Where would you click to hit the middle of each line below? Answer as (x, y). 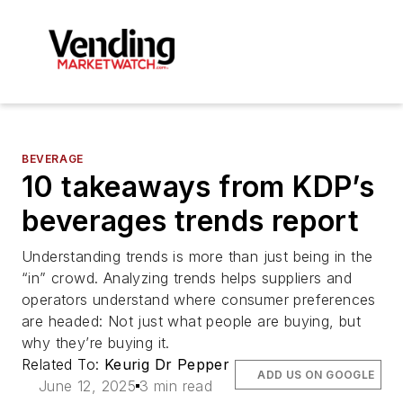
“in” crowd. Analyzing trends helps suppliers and (187, 278)
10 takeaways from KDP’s (198, 186)
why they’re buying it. (96, 342)
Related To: (63, 364)
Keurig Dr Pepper (167, 364)
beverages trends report (191, 220)
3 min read (176, 385)
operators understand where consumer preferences (199, 299)
